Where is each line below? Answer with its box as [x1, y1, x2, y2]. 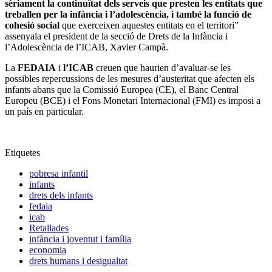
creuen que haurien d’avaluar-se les [93, 63, 231, 73]
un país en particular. [5, 106, 84, 117]
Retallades [29, 223, 69, 234]
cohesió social [5, 20, 59, 31]
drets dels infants [29, 190, 93, 201]
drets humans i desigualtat [29, 256, 127, 267]
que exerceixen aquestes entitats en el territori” [59, 20, 239, 31]
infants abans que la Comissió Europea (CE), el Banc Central [5, 84, 239, 95]
